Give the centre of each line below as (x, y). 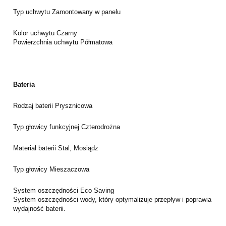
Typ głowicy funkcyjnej (47, 127)
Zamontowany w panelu (86, 12)
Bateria (24, 84)
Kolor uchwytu (35, 33)
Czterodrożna (101, 127)
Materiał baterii (36, 148)
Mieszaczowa (69, 169)
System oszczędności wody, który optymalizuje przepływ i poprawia (112, 199)
